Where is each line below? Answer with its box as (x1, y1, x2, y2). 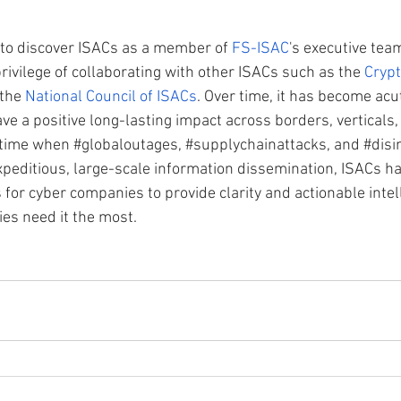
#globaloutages (73, 136, 178, 155)
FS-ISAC (232, 39, 289, 58)
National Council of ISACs (25, 88, 197, 107)
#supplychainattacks (185, 136, 327, 155)
